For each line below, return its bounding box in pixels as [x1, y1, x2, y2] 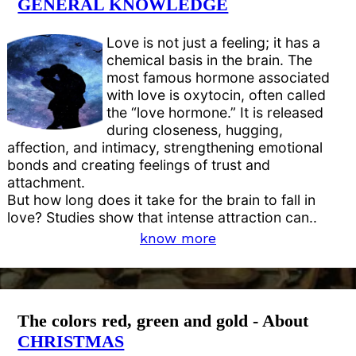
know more [140, 229, 216, 246]
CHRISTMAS [17, 331, 125, 351]
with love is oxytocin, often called [106, 86, 327, 103]
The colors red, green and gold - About [17, 310, 309, 331]
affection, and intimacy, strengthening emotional [7, 138, 323, 156]
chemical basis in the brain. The [106, 51, 313, 68]
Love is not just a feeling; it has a [106, 33, 321, 51]
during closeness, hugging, [106, 121, 284, 138]
